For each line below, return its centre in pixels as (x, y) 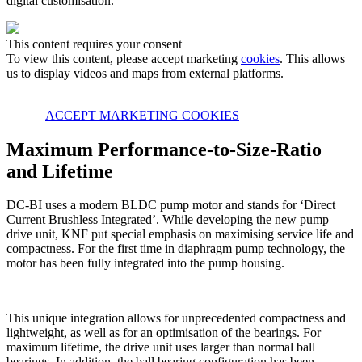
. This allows (312, 58)
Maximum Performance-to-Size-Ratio (164, 149)
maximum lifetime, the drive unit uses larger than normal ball (161, 347)
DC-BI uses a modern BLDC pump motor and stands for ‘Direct (171, 205)
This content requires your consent (94, 44)
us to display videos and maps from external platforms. (145, 73)
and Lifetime (60, 171)
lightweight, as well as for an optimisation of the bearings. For (164, 333)
